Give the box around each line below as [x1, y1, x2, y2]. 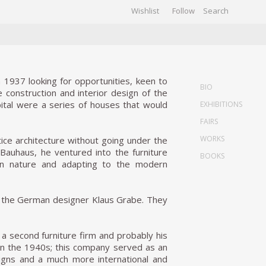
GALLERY [42, 20, 72, 30]
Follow [172, 5, 195, 16]
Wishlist [131, 5, 159, 16]
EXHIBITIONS [200, 99, 242, 109]
